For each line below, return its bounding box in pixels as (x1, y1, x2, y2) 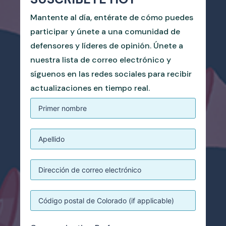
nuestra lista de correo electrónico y (30, 54, 171, 65)
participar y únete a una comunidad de (30, 26, 180, 37)
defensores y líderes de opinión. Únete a (30, 40, 183, 51)
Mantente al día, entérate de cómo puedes (30, 12, 193, 23)
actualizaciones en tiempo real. (30, 82, 150, 93)
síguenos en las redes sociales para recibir (30, 68, 192, 79)
